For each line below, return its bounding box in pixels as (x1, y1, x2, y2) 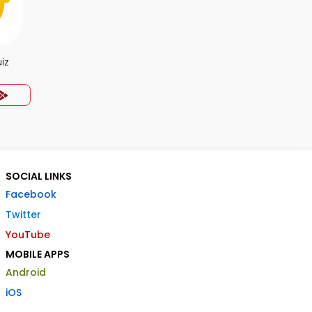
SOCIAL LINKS (6, 169, 72, 183)
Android (6, 265, 46, 279)
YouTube (6, 228, 50, 242)
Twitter (6, 208, 41, 221)
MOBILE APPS (6, 247, 70, 261)
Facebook (6, 187, 56, 201)
